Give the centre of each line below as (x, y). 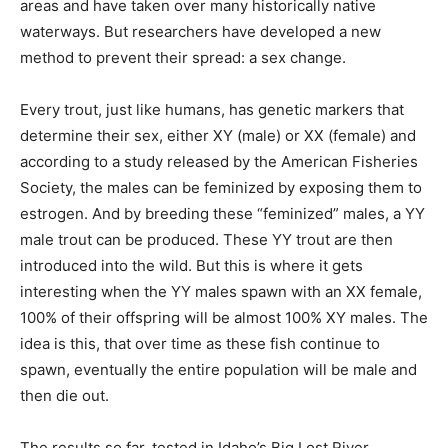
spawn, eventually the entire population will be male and (218, 369)
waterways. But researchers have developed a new (200, 31)
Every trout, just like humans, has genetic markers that (212, 109)
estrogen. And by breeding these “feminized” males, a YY (222, 213)
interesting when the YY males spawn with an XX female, (221, 291)
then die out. (64, 395)
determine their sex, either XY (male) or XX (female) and (218, 135)
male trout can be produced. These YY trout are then (206, 239)
